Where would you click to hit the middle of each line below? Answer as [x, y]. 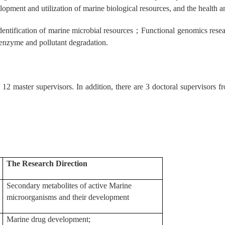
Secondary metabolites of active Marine [69, 186]
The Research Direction [47, 163]
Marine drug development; [48, 219]
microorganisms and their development [68, 197]
